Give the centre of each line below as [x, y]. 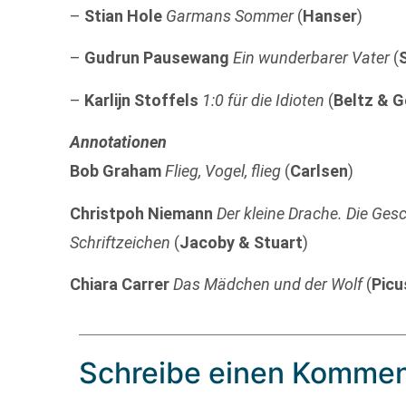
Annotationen [119, 142]
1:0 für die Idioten [264, 100]
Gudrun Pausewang [157, 58]
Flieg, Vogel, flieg [223, 171]
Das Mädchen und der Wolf [268, 285]
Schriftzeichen [121, 242]
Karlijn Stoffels [142, 100]
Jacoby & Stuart [242, 242]
